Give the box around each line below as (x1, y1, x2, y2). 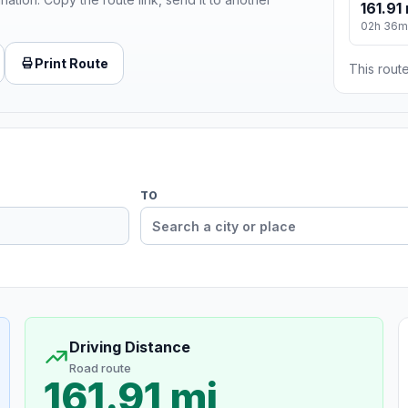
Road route (68, 361, 131, 376)
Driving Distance (68, 338, 190, 357)
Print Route (35, 55, 108, 71)
